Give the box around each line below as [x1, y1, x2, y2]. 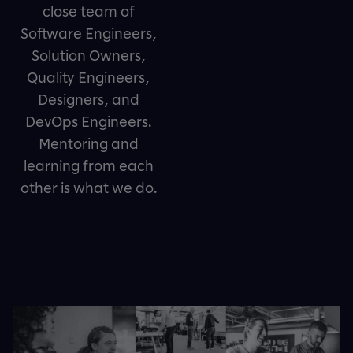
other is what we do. [20, 179, 157, 196]
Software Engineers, [20, 24, 157, 42]
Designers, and [37, 91, 139, 108]
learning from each [23, 157, 154, 174]
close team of [42, 2, 135, 20]
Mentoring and [38, 135, 139, 152]
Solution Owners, [31, 46, 146, 64]
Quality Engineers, [27, 69, 150, 86]
